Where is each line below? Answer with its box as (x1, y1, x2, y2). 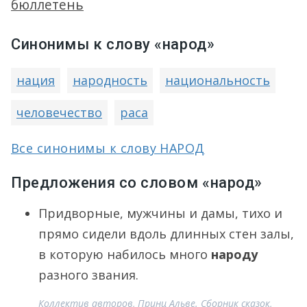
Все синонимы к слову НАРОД (11, 140, 205, 156)
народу (211, 246, 258, 262)
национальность (165, 72, 270, 88)
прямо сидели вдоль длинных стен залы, (38, 225, 294, 242)
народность (73, 72, 147, 88)
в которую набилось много (38, 246, 211, 262)
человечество (16, 104, 102, 121)
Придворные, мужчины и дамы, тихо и (38, 205, 282, 221)
